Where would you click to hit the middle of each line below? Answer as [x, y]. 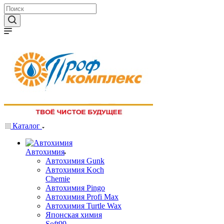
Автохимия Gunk [75, 161]
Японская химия [74, 215]
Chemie [58, 179]
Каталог [26, 126]
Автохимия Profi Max [82, 197]
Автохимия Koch [75, 170]
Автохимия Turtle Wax [83, 206]
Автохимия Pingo [75, 188]
